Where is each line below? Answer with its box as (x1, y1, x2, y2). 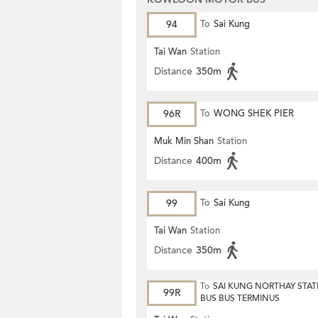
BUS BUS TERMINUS (200, 292, 280, 304)
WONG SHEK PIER (214, 107, 294, 120)
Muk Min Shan (154, 135, 214, 148)
